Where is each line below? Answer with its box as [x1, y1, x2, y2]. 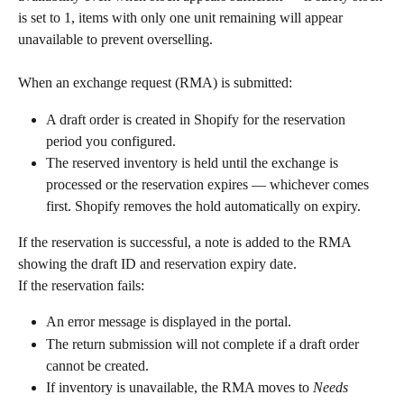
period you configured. [46, 133, 176, 149]
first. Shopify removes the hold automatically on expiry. [46, 197, 361, 214]
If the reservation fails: [18, 277, 144, 293]
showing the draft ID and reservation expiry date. [18, 255, 297, 271]
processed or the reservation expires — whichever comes [46, 176, 372, 192]
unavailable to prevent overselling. [18, 31, 213, 47]
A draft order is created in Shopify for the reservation [46, 111, 349, 127]
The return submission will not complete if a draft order [46, 335, 363, 352]
